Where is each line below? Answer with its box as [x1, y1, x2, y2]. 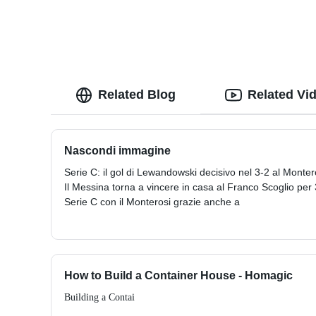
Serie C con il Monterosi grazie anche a [64, 196, 240, 208]
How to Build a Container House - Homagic [64, 269, 293, 282]
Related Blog [98, 87, 176, 102]
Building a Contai [64, 292, 135, 303]
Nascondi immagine [64, 145, 171, 157]
